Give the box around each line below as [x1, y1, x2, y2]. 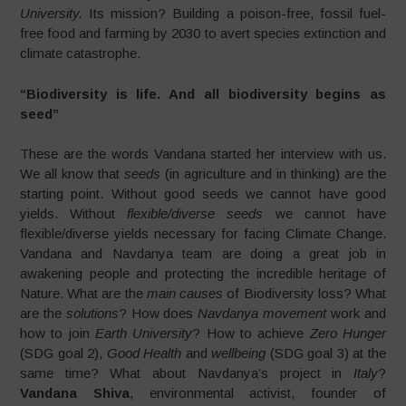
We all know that [20, 166, 124, 181]
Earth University [95, 325, 193, 341]
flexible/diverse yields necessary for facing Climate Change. [20, 226, 386, 241]
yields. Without [20, 206, 128, 221]
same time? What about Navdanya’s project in [20, 365, 353, 381]
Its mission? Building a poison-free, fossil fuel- [89, 5, 386, 21]
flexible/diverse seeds [127, 206, 264, 221]
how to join [20, 325, 95, 341]
